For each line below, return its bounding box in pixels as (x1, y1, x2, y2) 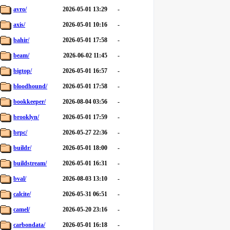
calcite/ (13, 190, 31, 198)
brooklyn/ (13, 113, 39, 121)
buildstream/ (13, 160, 47, 167)
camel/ (13, 206, 30, 213)
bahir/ (13, 36, 29, 44)
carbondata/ (13, 221, 45, 228)
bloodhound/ (13, 83, 47, 90)
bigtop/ (13, 67, 32, 74)
